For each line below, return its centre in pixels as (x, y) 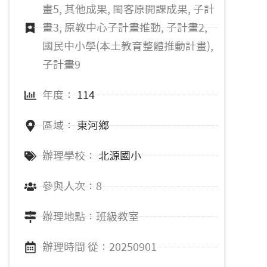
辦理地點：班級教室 (91, 216)
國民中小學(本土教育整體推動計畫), (128, 46)
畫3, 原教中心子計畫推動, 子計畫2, (125, 27)
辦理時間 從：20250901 (100, 247)
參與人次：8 (72, 186)
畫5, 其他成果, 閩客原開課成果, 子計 (128, 9)
